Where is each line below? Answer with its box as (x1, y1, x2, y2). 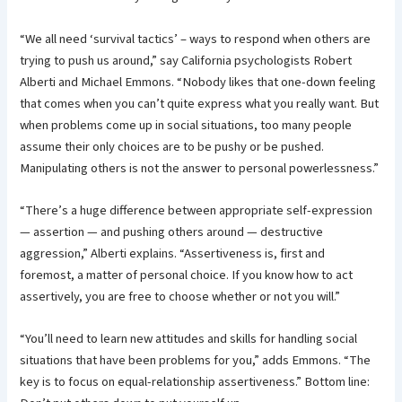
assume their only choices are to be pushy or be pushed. (20, 136, 325, 156)
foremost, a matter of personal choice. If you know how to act (20, 265, 354, 284)
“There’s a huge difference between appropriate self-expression (20, 200, 373, 220)
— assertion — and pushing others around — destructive (20, 222, 324, 241)
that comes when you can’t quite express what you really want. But (20, 93, 380, 113)
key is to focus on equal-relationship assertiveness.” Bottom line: (20, 372, 371, 392)
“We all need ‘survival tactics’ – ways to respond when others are (20, 29, 371, 48)
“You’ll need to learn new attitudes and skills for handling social (20, 329, 358, 349)
